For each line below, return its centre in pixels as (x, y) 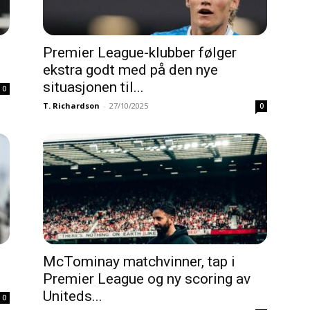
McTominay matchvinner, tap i (139, 262)
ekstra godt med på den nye (130, 70)
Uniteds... (73, 296)
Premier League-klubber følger (140, 53)
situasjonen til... (93, 87)
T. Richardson (71, 106)
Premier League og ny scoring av (147, 279)
